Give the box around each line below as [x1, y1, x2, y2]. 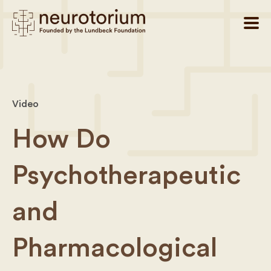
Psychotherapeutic [12, 162, 241, 189]
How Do [12, 126, 111, 152]
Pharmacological [12, 235, 217, 261]
